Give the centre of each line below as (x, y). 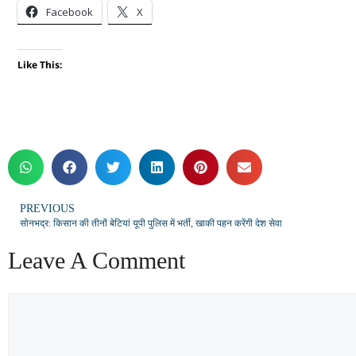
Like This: (40, 65)
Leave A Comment (97, 260)
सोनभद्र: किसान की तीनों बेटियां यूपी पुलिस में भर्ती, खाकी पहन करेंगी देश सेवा (151, 223)
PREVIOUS (47, 209)
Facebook (70, 12)
